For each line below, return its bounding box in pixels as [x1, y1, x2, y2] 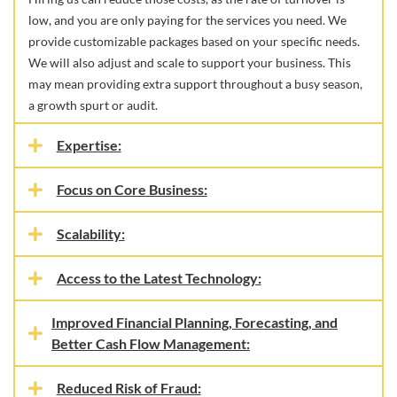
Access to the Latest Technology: [56, 269, 261, 286]
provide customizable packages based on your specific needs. [28, 34, 360, 49]
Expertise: [56, 136, 121, 153]
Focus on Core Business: [56, 181, 207, 198]
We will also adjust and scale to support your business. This [28, 55, 351, 70]
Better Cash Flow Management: [51, 335, 250, 352]
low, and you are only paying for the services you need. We [28, 12, 346, 27]
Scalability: [56, 225, 125, 242]
